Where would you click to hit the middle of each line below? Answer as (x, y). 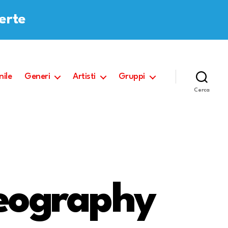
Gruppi (132, 77)
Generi (37, 77)
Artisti (84, 77)
